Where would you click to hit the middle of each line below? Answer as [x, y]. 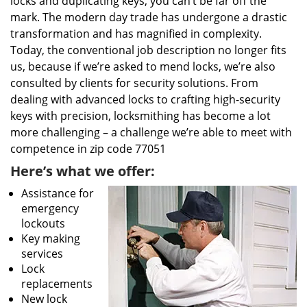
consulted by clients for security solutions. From [134, 83]
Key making [51, 238]
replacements [57, 284]
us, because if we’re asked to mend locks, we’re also [143, 66]
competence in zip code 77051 [88, 149]
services [42, 254]
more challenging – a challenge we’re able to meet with [151, 132]
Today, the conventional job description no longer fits [148, 50]
